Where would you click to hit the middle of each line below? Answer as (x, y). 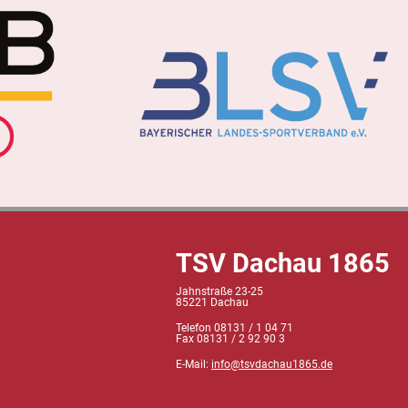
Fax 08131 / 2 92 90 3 (230, 339)
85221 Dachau (212, 303)
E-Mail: (194, 365)
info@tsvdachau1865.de (272, 365)
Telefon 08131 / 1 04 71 (235, 328)
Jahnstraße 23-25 (219, 292)
